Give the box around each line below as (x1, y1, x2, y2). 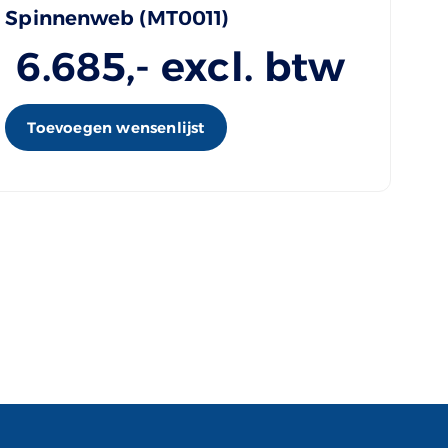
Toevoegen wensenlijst (27, 117, 205, 137)
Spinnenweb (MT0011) (5, 5, 230, 30)
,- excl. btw (125, 41, 346, 91)
